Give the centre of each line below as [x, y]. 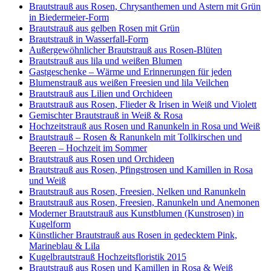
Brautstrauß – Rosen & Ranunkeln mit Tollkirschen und [135, 137]
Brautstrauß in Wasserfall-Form [89, 39]
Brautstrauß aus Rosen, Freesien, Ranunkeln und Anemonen [144, 203]
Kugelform [50, 224]
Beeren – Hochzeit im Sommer [88, 148]
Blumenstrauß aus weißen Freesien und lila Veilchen [129, 83]
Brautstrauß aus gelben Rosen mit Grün [104, 28]
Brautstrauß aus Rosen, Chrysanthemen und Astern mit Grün [145, 7]
